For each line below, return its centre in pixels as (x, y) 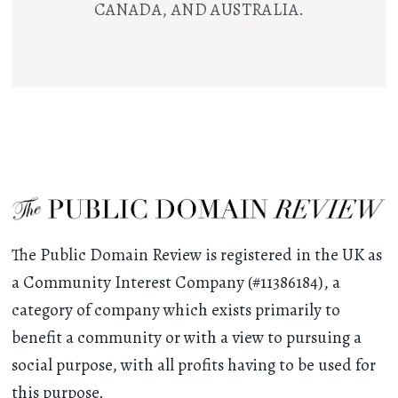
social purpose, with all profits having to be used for (194, 366)
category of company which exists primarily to (176, 310)
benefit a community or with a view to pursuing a (187, 338)
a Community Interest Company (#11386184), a (176, 283)
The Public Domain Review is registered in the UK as (197, 255)
